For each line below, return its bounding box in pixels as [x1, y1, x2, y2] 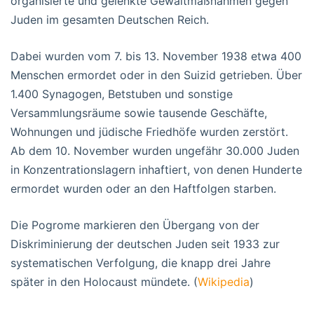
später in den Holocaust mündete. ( [11, 275, 198, 289]
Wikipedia [198, 275, 250, 289]
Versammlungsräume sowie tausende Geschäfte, [11, 106, 267, 121]
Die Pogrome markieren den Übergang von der [11, 218, 259, 233]
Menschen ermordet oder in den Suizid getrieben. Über [11, 68, 302, 83]
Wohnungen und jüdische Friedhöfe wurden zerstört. [11, 125, 288, 139]
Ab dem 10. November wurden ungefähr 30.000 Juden [11, 144, 299, 158]
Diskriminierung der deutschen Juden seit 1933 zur [11, 237, 280, 252]
